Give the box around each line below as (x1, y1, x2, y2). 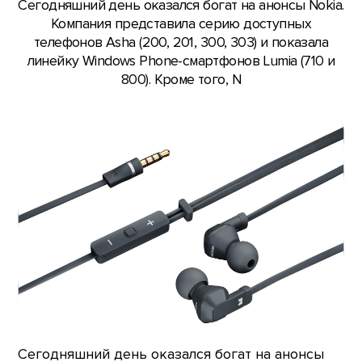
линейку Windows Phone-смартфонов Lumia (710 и (27, 53, 335, 70)
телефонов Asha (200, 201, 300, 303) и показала (33, 34, 329, 52)
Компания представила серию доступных (50, 15, 312, 33)
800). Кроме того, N (121, 71, 241, 89)
